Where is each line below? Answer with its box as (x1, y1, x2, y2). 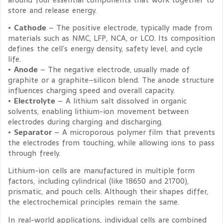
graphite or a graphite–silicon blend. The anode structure (8, 73, 214, 86)
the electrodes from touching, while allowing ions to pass (8, 136, 215, 149)
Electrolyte (13, 94, 55, 107)
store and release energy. (8, 3, 97, 16)
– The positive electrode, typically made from (46, 21, 212, 34)
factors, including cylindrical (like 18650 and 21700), (8, 175, 189, 188)
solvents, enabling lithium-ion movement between (8, 105, 189, 117)
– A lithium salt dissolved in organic (55, 94, 187, 107)
